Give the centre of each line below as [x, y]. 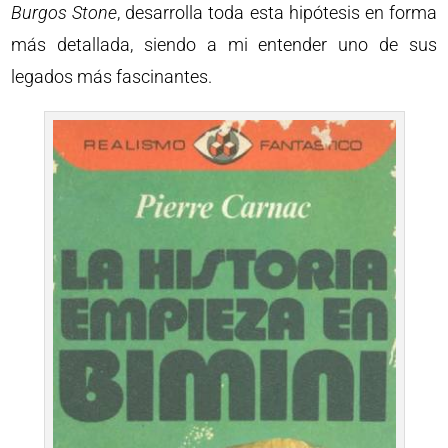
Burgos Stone [64, 13]
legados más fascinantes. [112, 77]
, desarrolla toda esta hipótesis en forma [277, 13]
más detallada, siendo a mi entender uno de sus [224, 45]
